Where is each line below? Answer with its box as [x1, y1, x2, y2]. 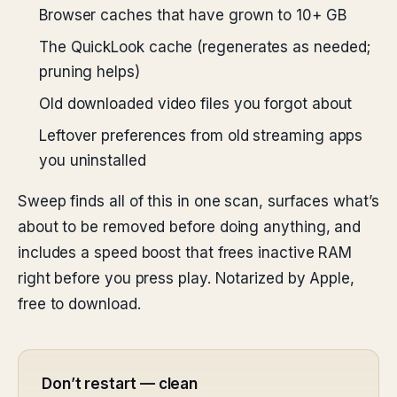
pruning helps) [39, 63, 140, 81]
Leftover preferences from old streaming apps [39, 127, 363, 144]
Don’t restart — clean [42, 375, 198, 393]
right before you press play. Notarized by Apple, [18, 269, 354, 287]
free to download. [18, 295, 141, 313]
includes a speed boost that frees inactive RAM [18, 244, 353, 261]
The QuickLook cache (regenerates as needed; [39, 38, 371, 56]
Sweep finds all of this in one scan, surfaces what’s [18, 192, 379, 210]
